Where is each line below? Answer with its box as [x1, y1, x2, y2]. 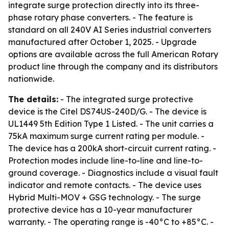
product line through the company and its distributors [8, 61, 218, 72]
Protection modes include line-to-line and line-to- [8, 155, 203, 166]
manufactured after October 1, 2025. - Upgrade [8, 37, 197, 47]
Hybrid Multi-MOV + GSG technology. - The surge [8, 192, 201, 202]
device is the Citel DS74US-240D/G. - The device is [8, 106, 207, 117]
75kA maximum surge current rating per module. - [8, 131, 204, 141]
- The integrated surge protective [58, 94, 193, 104]
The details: [8, 94, 58, 104]
